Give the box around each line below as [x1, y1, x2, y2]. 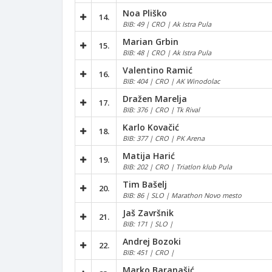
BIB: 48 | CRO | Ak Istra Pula [123, 47, 211, 57]
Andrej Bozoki [123, 235, 181, 247]
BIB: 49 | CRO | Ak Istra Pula [123, 19, 211, 29]
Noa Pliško [123, 7, 167, 19]
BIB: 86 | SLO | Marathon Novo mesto [123, 190, 242, 200]
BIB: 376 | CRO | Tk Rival [123, 104, 200, 114]
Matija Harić [123, 149, 175, 161]
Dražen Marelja [123, 92, 187, 104]
